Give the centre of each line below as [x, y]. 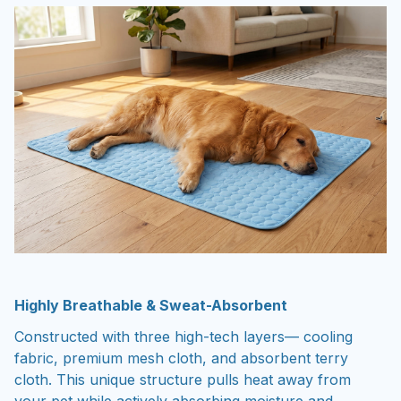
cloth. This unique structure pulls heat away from [183, 379]
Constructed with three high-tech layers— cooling [183, 336]
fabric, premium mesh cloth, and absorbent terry [181, 358]
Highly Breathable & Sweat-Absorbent [151, 306]
